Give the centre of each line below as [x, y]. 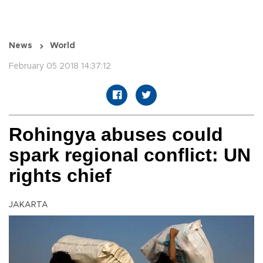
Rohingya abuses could [116, 135]
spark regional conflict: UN [130, 155]
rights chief [60, 176]
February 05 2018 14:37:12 [60, 67]
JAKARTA [28, 205]
